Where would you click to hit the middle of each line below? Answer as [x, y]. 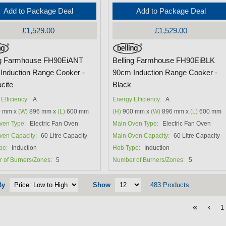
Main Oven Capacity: [141, 136]
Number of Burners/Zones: [149, 160]
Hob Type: [127, 148]
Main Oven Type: [136, 124]
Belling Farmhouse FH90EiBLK [164, 61]
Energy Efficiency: [137, 100]
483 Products [170, 185]
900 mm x [136, 112]
